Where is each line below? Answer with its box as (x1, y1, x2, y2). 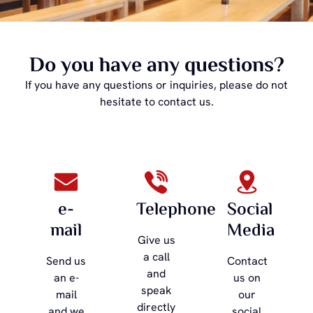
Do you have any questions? (29, 50, 284, 83)
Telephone (136, 196, 217, 224)
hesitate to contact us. (99, 94, 214, 110)
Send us (46, 253, 87, 268)
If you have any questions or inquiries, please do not (25, 78, 288, 93)
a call (143, 249, 170, 264)
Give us (137, 232, 175, 247)
